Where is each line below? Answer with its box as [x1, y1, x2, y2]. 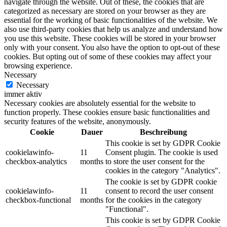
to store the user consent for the [105, 157, 205, 166]
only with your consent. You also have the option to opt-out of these [4, 43, 220, 52]
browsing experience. [4, 61, 72, 70]
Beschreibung [140, 128, 187, 137]
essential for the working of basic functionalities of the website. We [4, 16, 217, 25]
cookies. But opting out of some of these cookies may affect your [4, 52, 211, 61]
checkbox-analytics [6, 157, 67, 166]
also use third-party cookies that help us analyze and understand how [4, 25, 223, 34]
